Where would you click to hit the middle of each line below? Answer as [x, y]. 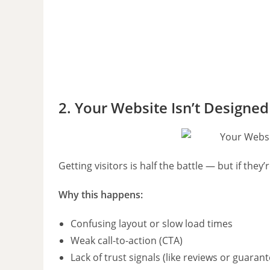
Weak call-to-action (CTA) [127, 240]
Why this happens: [101, 194]
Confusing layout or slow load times [152, 223]
